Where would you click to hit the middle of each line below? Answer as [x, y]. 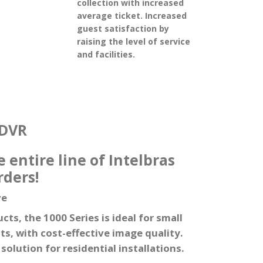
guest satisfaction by [123, 28]
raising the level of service [134, 41]
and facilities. [106, 54]
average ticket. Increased [132, 15]
